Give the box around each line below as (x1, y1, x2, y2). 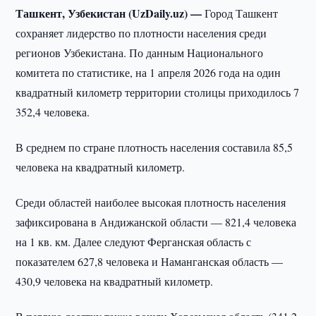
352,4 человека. (16, 104, 90, 119)
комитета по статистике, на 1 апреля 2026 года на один (16, 65, 281, 80)
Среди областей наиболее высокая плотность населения (16, 195, 286, 209)
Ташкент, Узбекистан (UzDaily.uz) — (16, 5, 205, 21)
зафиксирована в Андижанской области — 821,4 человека (16, 214, 297, 229)
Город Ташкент (205, 6, 279, 20)
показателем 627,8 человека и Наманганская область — (16, 254, 284, 269)
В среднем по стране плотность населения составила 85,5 (16, 140, 293, 154)
